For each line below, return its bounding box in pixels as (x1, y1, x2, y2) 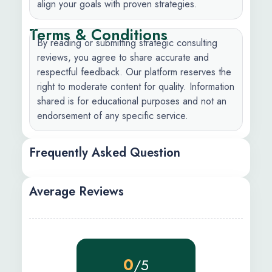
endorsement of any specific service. (37, 109, 188, 123)
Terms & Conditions (29, 24, 168, 46)
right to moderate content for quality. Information (37, 80, 234, 93)
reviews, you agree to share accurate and (37, 50, 209, 64)
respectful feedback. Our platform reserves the (37, 65, 231, 79)
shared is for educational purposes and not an (37, 94, 226, 108)
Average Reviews (29, 183, 124, 200)
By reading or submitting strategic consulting (37, 36, 217, 50)
